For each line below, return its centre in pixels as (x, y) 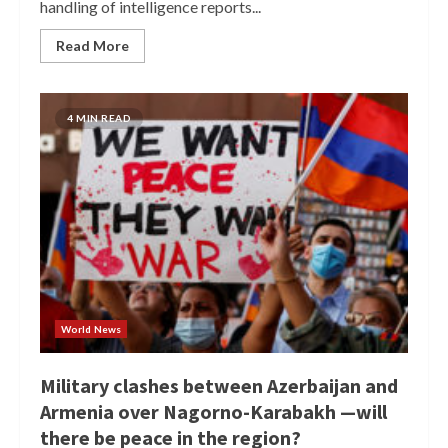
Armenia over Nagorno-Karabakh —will (213, 411)
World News (91, 329)
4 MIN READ (99, 118)
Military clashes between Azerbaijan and (219, 385)
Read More (92, 45)
